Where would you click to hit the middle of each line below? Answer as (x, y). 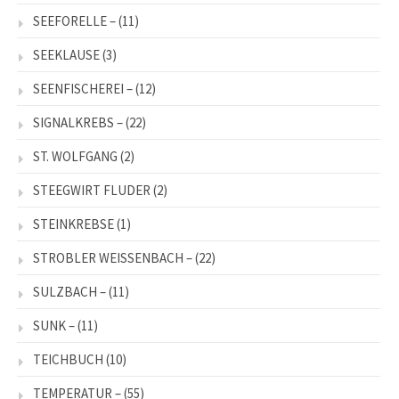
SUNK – (54, 326)
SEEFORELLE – (74, 21)
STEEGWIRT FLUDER (92, 191)
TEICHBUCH (68, 360)
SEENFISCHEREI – (83, 89)
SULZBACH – (69, 292)
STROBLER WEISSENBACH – (113, 258)
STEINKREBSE (73, 224)
